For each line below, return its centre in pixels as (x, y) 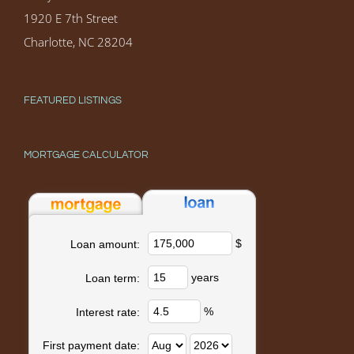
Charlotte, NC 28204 (78, 42)
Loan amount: (105, 245)
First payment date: (91, 346)
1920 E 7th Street (71, 19)
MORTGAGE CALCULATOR (86, 155)
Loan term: (113, 279)
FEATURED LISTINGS (73, 101)
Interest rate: (108, 313)
